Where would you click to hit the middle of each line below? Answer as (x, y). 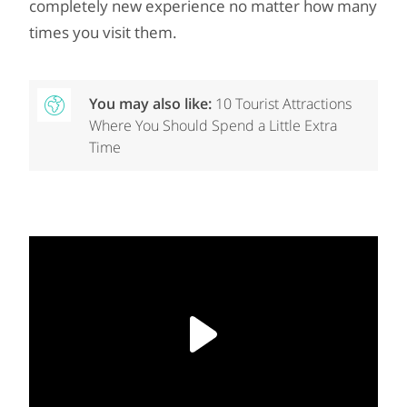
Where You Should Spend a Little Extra (213, 125)
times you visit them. (103, 32)
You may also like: (152, 103)
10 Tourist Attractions (283, 103)
